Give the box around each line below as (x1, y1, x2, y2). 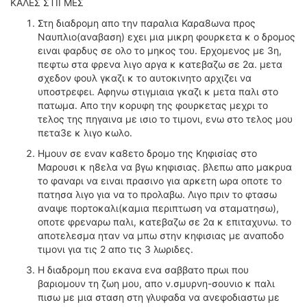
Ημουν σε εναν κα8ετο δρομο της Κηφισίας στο (38, 147, 257, 159)
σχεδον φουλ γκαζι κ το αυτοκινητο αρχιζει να (38, 72, 251, 84)
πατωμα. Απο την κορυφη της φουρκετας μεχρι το (38, 99, 268, 111)
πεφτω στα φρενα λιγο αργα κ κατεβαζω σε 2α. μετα (38, 58, 282, 70)
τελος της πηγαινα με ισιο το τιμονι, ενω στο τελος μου (38, 113, 293, 125)
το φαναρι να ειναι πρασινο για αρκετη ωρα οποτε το (38, 175, 282, 186)
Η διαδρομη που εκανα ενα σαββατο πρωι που (38, 264, 249, 275)
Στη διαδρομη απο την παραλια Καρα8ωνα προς (38, 17, 256, 29)
